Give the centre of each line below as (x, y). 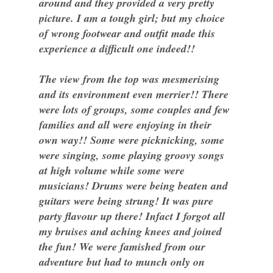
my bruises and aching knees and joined (130, 231)
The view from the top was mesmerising (129, 79)
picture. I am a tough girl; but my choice (132, 18)
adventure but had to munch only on (122, 262)
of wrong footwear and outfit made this (127, 33)
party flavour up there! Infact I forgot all (132, 216)
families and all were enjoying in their (125, 125)
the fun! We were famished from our (122, 246)
